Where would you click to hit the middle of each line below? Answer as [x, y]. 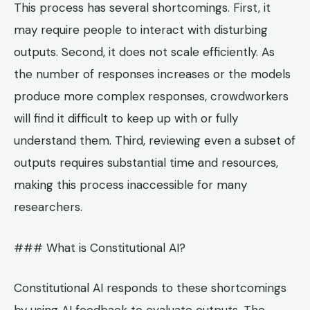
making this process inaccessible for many [130, 185]
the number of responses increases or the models [152, 74]
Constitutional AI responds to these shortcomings [150, 288]
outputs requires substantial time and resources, [146, 163]
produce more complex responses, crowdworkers [151, 97]
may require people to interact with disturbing [141, 30]
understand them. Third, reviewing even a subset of [155, 141]
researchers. [48, 207]
